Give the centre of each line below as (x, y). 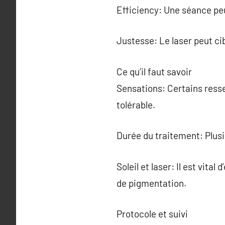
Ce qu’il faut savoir (154, 71)
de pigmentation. (151, 183)
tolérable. (136, 104)
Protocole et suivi (152, 214)
